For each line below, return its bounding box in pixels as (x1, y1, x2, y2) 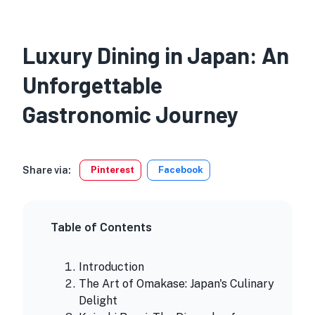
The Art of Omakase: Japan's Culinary (79, 277, 274, 291)
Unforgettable (22, 71, 162, 98)
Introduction (79, 260, 144, 274)
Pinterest (91, 165, 134, 176)
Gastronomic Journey (22, 101, 238, 128)
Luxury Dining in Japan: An (22, 41, 289, 69)
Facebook (158, 165, 203, 176)
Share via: (22, 165, 71, 176)
